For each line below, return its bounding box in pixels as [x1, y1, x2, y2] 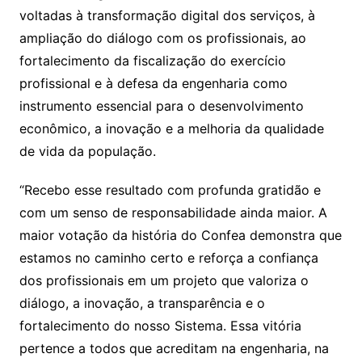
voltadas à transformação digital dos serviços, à [19, 6, 315, 23]
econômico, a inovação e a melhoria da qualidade [19, 120, 324, 137]
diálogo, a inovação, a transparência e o [19, 294, 265, 311]
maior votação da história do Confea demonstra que [19, 226, 342, 243]
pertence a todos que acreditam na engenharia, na [19, 339, 329, 356]
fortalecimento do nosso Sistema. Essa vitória [19, 317, 301, 334]
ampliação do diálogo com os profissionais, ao [19, 29, 306, 46]
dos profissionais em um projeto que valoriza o [19, 271, 309, 288]
